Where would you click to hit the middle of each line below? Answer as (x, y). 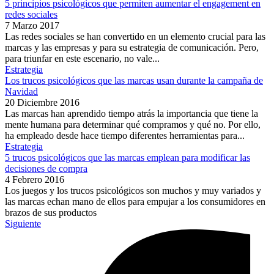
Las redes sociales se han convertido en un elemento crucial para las (135, 37)
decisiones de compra (46, 169)
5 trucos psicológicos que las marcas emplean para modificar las (128, 158)
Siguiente (23, 224)
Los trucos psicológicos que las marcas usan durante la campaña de (134, 81)
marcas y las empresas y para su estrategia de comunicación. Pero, (132, 48)
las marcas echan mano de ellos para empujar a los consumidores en (135, 202)
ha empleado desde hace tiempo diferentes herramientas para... (125, 136)
